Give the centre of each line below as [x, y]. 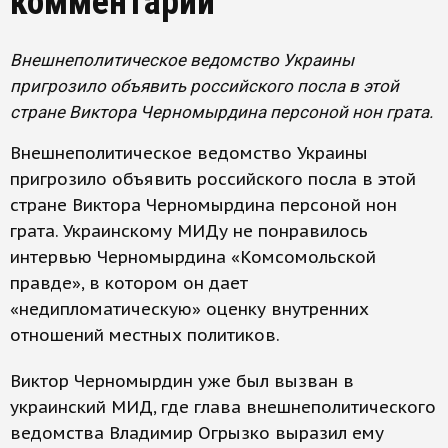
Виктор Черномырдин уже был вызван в [182, 381]
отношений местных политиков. [145, 335]
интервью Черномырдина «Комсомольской [193, 257]
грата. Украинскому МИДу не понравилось [189, 231]
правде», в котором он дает [129, 283]
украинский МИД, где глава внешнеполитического [223, 407]
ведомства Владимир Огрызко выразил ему [197, 433]
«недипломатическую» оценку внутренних [189, 309]
